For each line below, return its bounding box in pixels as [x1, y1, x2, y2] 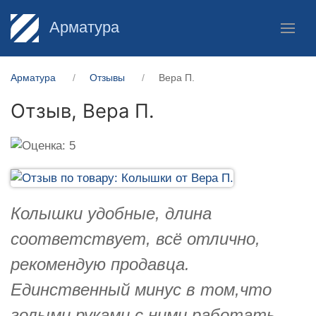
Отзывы [90, 72, 125, 83]
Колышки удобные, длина [11, 203, 212, 223]
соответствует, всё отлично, [11, 229, 260, 248]
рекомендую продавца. [11, 254, 190, 274]
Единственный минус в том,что [11, 279, 272, 299]
